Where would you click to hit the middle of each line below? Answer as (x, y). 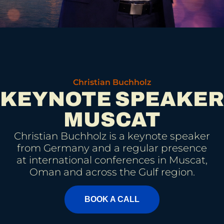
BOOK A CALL (112, 199)
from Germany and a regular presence (112, 148)
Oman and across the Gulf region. (112, 172)
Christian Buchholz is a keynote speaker (112, 136)
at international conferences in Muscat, (112, 160)
